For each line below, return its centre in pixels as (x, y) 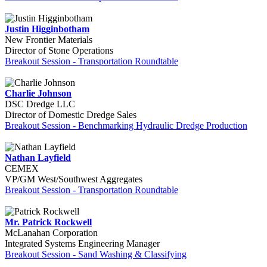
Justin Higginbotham (47, 29)
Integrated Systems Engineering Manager (82, 243)
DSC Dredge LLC (40, 104)
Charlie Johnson (38, 93)
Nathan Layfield (38, 158)
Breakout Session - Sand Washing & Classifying (96, 254)
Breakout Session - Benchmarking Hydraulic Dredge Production (126, 125)
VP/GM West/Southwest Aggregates (74, 179)
